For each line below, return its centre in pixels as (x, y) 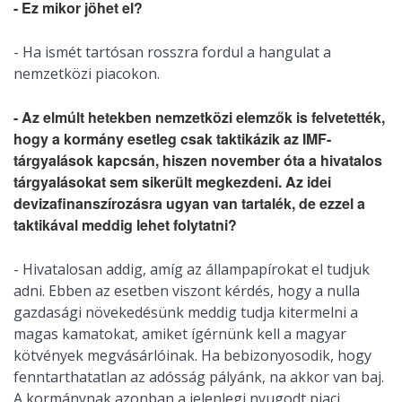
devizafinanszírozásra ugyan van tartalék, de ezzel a (189, 204)
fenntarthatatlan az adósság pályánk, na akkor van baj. (199, 377)
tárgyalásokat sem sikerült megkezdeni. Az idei (172, 182)
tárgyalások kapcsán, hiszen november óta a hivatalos (198, 161)
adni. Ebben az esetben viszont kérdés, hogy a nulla (187, 291)
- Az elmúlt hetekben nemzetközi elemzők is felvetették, (199, 118)
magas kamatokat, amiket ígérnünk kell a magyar (180, 334)
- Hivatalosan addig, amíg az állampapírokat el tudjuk (192, 270)
